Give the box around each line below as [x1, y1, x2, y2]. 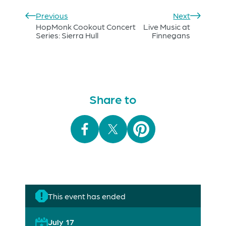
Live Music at [143, 22, 191, 32]
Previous [35, 11, 68, 21]
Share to [89, 91, 137, 106]
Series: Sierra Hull [35, 30, 98, 40]
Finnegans [152, 30, 191, 40]
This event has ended [48, 191, 126, 201]
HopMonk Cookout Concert [35, 22, 136, 32]
